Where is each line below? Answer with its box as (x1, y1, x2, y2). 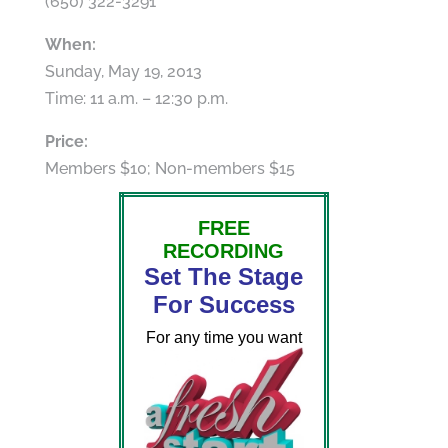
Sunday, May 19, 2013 (44, 62, 202, 81)
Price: (44, 132, 88, 151)
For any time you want (145, 329, 302, 346)
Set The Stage (144, 263, 304, 290)
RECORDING (163, 240, 285, 262)
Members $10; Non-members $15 (44, 159, 295, 178)
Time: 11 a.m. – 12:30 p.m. (44, 89, 228, 108)
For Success (152, 291, 295, 318)
